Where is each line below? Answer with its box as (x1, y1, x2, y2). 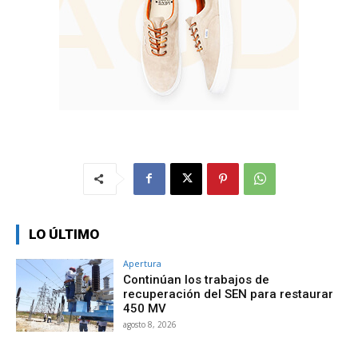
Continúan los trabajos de (123, 272, 270, 287)
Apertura (123, 257, 162, 269)
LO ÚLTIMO (29, 225, 99, 242)
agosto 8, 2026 (123, 318, 177, 330)
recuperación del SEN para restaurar (123, 286, 334, 301)
